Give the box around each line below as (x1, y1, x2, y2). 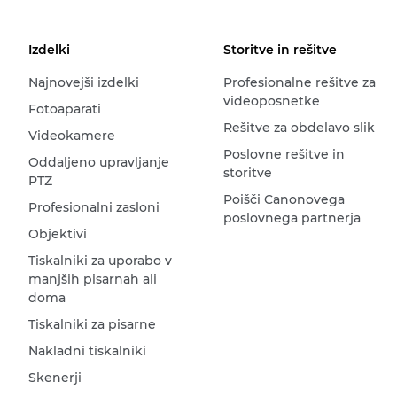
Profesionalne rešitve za (222, 74, 376, 90)
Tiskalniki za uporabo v (28, 253, 172, 269)
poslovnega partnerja (222, 210, 361, 226)
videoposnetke (222, 93, 320, 109)
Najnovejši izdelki (28, 74, 139, 90)
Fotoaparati (28, 101, 101, 117)
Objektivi (28, 226, 87, 242)
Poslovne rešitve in (222, 146, 345, 162)
